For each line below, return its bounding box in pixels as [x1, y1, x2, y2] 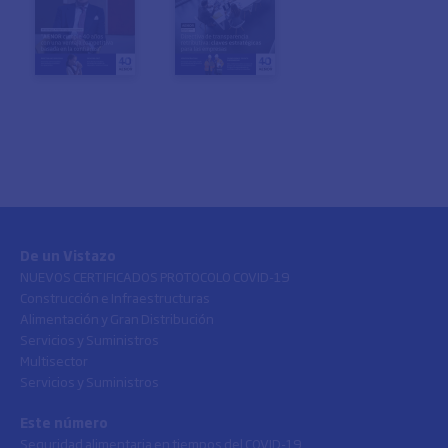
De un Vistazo [20, 245, 116, 265]
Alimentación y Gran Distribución [20, 308, 214, 328]
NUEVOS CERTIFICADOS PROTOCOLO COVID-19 [20, 266, 290, 286]
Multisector [20, 350, 88, 370]
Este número [20, 412, 108, 432]
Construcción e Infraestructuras [20, 287, 210, 307]
